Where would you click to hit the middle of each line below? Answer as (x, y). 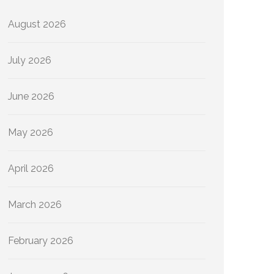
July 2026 (30, 60)
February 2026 (41, 241)
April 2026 (31, 168)
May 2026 (31, 132)
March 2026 (35, 205)
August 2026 (37, 24)
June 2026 (31, 96)
